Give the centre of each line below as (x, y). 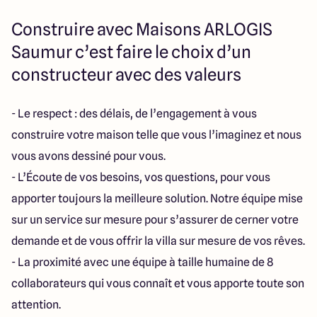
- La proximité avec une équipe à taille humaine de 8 (142, 262)
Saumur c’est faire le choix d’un (131, 52)
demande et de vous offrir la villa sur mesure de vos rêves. (158, 241)
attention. (36, 304)
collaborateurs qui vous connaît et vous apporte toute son (158, 283)
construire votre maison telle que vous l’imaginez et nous (156, 134)
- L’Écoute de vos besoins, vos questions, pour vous (141, 177)
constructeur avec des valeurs (126, 74)
